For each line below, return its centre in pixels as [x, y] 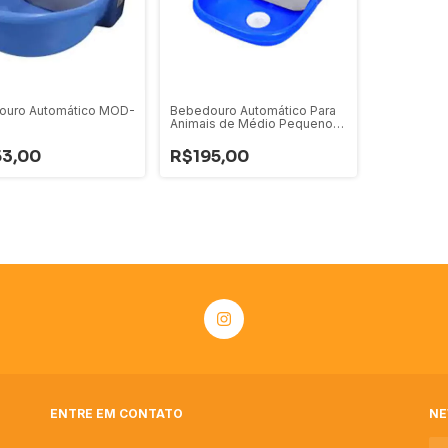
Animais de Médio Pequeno [252, 124]
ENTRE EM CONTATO [116, 414]
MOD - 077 [203, 137]
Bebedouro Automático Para [253, 111]
